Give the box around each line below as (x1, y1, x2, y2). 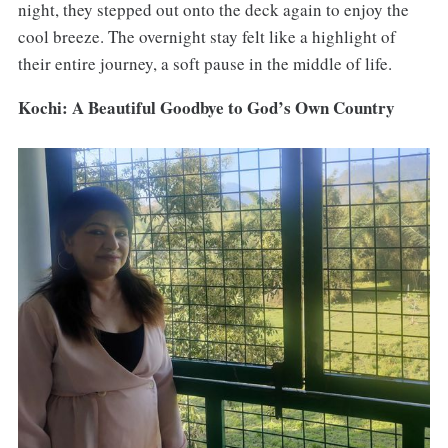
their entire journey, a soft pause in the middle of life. (17, 51, 392, 75)
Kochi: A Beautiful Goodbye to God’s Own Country (17, 95, 395, 121)
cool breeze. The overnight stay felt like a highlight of (17, 24, 396, 48)
